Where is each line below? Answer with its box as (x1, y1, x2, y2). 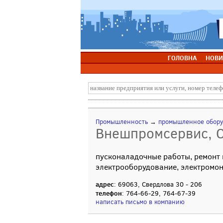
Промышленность (96, 117, 148, 126)
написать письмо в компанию (96, 198, 185, 206)
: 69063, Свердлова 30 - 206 (114, 180, 202, 189)
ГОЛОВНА (167, 53, 197, 62)
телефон (96, 189, 122, 198)
